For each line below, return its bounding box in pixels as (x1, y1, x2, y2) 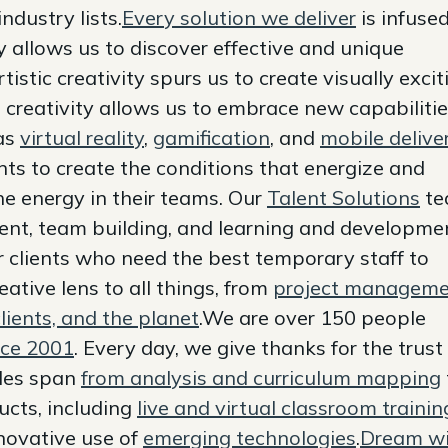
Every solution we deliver (122, 4, 356, 30)
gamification (153, 124, 270, 150)
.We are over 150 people (199, 304, 426, 330)
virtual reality (20, 124, 144, 150)
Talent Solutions (267, 184, 420, 210)
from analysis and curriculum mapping (81, 364, 441, 390)
